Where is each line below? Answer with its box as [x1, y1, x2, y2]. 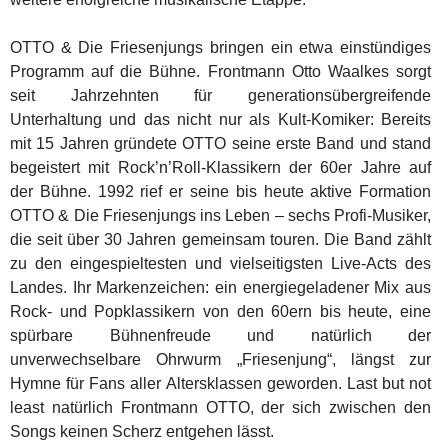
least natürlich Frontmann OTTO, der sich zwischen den [10, 398, 432, 416]
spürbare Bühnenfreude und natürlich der [10, 326, 432, 344]
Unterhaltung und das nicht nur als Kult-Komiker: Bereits [10, 110, 432, 128]
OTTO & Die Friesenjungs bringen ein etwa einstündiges [10, 38, 432, 56]
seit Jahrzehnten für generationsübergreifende [10, 86, 432, 104]
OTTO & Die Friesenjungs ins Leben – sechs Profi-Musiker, [10, 206, 432, 224]
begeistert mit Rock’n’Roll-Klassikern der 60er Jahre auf [10, 158, 432, 176]
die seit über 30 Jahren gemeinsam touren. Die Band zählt [10, 230, 432, 248]
